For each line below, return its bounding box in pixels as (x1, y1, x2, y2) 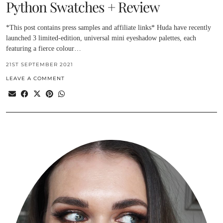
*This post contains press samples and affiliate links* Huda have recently (6, 23, 211, 31)
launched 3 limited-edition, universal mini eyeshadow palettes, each (6, 34, 196, 42)
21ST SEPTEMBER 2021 (6, 61, 73, 68)
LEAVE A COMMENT (6, 75, 65, 82)
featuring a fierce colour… (6, 44, 81, 52)
